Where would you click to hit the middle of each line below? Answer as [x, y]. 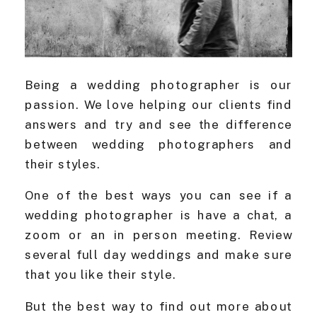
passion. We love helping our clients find [158, 105]
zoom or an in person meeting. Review [158, 235]
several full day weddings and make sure [158, 255]
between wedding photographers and [158, 144]
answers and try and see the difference [158, 125]
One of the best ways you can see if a [158, 196]
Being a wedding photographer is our [158, 85]
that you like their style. [100, 275]
